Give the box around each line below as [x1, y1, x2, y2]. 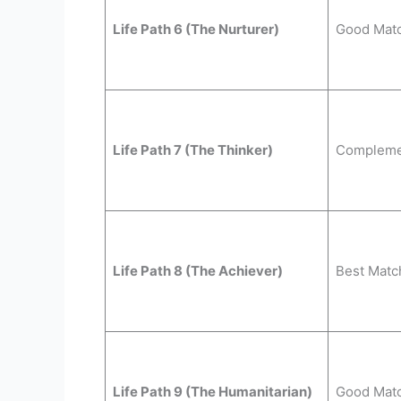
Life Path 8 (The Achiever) [112, 261, 283, 279]
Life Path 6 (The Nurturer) [112, 20, 279, 38]
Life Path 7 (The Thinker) [112, 141, 273, 158]
